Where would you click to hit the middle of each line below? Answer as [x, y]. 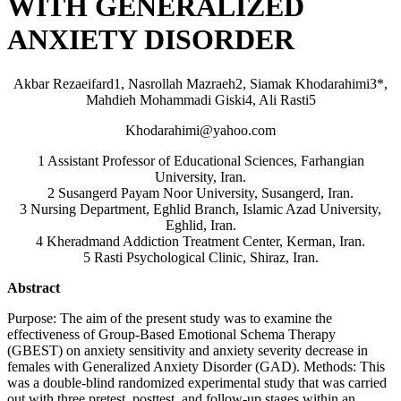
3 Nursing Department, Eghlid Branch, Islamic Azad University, [200, 209]
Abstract [34, 287]
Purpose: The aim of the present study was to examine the [170, 318]
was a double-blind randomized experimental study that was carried [197, 382]
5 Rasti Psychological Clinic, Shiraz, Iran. [200, 257]
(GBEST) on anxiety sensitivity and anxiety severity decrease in [188, 350]
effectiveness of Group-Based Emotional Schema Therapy [171, 334]
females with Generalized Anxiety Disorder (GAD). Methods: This [196, 366]
